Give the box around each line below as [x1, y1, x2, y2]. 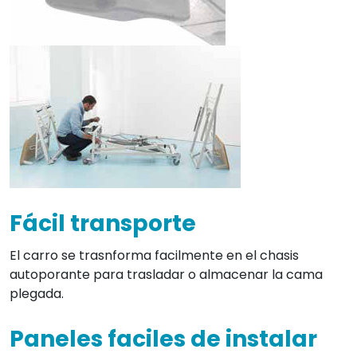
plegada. [10, 284, 64, 303]
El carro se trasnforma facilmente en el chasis [10, 245, 299, 265]
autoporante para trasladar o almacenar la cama [10, 265, 323, 284]
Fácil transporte [10, 207, 196, 239]
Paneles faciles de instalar [10, 323, 317, 355]
